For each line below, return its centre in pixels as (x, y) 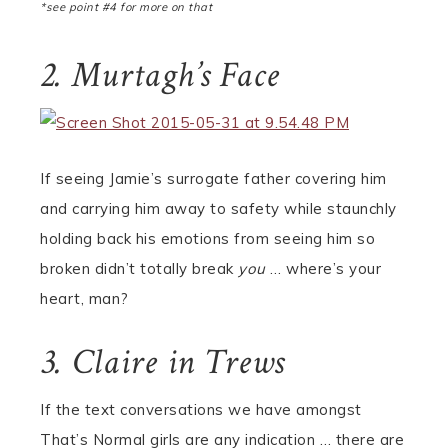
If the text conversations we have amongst (201, 409)
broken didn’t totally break (139, 268)
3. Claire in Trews (162, 362)
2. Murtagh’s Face (160, 75)
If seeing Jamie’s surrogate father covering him (213, 178)
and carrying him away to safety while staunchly (218, 208)
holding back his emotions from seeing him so (207, 238)
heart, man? (84, 298)
